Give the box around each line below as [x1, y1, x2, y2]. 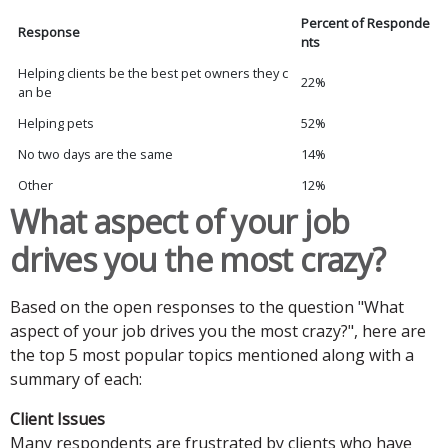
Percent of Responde [301, 14, 431, 33]
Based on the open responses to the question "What [10, 296, 404, 319]
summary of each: [10, 368, 142, 391]
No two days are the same [18, 145, 174, 164]
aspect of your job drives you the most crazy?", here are [10, 320, 426, 343]
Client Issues [10, 408, 105, 431]
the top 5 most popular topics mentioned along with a [10, 344, 414, 367]
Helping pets [18, 114, 95, 133]
